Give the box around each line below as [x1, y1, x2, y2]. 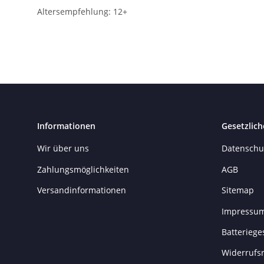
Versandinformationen [37, 184, 126, 196]
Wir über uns [37, 143, 89, 154]
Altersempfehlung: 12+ [37, 6, 127, 18]
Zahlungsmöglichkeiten [37, 163, 129, 175]
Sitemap [221, 184, 254, 196]
